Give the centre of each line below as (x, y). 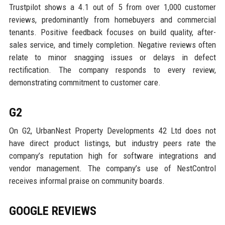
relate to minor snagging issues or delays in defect (113, 58)
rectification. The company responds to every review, (113, 70)
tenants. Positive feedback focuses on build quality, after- (113, 32)
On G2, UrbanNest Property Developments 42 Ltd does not (113, 131)
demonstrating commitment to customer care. (85, 83)
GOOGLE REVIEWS (52, 211)
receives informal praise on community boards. (87, 181)
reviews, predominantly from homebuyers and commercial (113, 20)
